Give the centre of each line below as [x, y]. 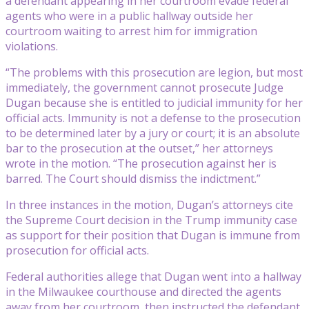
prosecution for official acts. [77, 250]
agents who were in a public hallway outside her [129, 16]
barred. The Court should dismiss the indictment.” [133, 178]
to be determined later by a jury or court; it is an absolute [153, 133]
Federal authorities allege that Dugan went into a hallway [153, 276]
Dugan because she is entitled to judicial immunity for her [154, 102]
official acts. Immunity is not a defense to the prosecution [153, 118]
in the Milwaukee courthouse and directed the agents [143, 291]
